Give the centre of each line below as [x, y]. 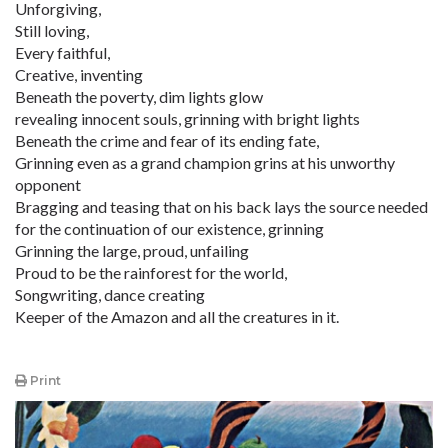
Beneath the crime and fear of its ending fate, [167, 140]
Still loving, [52, 30]
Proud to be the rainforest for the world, [151, 272]
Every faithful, [62, 52]
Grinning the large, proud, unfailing [132, 250]
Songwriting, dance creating [110, 294]
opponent [48, 184]
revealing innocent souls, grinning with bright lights [187, 118]
